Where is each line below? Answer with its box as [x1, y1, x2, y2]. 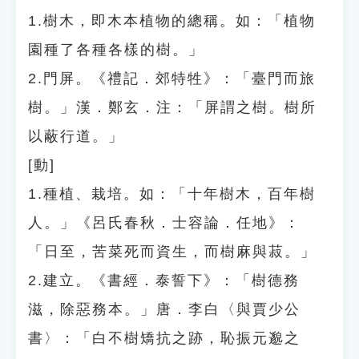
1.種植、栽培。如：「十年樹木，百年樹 [28, 186, 316, 202]
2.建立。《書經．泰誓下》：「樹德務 [28, 272, 300, 288]
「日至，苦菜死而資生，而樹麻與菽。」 [28, 244, 317, 260]
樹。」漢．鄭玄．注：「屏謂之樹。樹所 [28, 99, 317, 115]
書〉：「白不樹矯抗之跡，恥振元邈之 [28, 330, 301, 346]
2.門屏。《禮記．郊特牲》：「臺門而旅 [28, 71, 316, 87]
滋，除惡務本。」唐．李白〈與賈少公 [28, 301, 301, 317]
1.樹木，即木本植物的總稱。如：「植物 [28, 13, 316, 29]
